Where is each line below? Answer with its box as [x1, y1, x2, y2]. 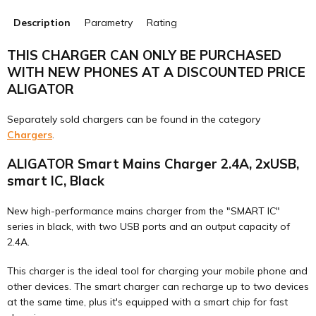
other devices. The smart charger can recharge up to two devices [7, 280, 309, 293]
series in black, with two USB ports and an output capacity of [7, 220, 290, 233]
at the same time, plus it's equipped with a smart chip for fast [7, 296, 288, 308]
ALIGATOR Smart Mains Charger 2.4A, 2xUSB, [7, 155, 299, 172]
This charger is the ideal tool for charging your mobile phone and [7, 265, 308, 277]
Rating [147, 16, 177, 29]
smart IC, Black [7, 172, 104, 189]
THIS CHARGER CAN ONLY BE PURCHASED [7, 47, 281, 63]
